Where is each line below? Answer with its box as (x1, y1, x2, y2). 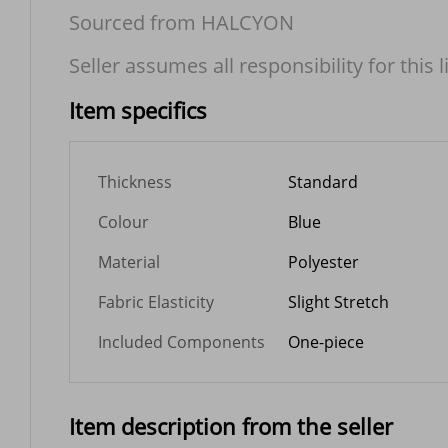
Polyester (288, 251, 359, 273)
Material (98, 251, 160, 273)
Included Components (98, 331, 265, 353)
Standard (288, 171, 358, 193)
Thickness (98, 171, 172, 193)
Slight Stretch (288, 291, 389, 313)
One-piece (288, 331, 364, 353)
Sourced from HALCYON (69, 9, 294, 36)
